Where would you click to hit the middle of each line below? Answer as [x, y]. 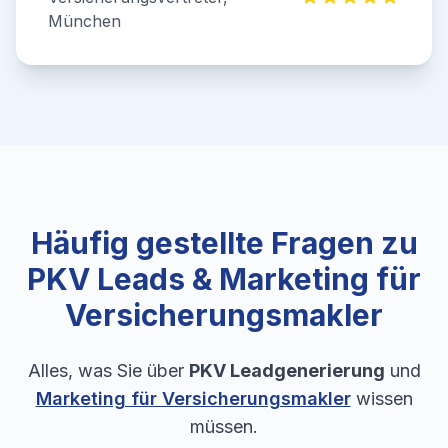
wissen [381, 398]
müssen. [224, 426]
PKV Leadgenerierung [286, 370]
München [84, 21]
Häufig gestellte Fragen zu [224, 243]
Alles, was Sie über [108, 370]
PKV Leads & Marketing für [224, 279]
